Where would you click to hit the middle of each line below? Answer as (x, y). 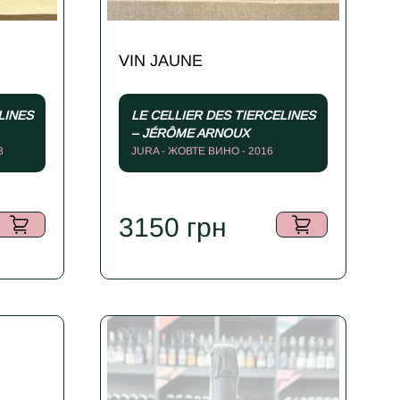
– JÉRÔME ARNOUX (190, 133)
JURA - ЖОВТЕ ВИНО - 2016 (202, 151)
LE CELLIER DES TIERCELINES (223, 116)
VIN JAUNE (161, 60)
